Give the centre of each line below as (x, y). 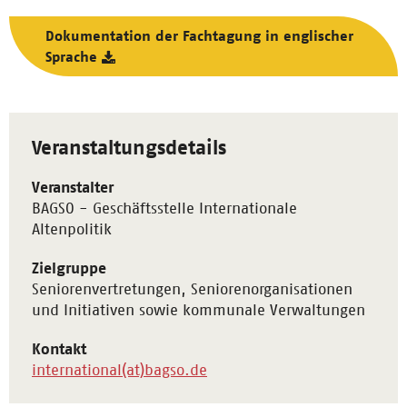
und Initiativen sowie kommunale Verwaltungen (199, 310)
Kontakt (59, 349)
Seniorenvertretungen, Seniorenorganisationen (192, 289)
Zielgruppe (69, 268)
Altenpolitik (72, 229)
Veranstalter (73, 187)
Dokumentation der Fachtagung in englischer (199, 36)
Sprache (71, 57)
